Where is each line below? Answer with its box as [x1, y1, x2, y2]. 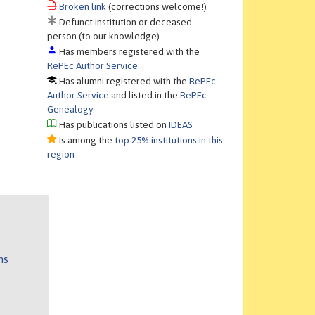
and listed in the [109, 89, 181, 101]
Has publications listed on [57, 119, 169, 131]
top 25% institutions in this [115, 134, 224, 146]
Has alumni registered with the [57, 75, 190, 87]
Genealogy [47, 103, 94, 115]
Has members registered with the [57, 46, 200, 58]
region [47, 148, 75, 160]
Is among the [57, 134, 115, 146]
